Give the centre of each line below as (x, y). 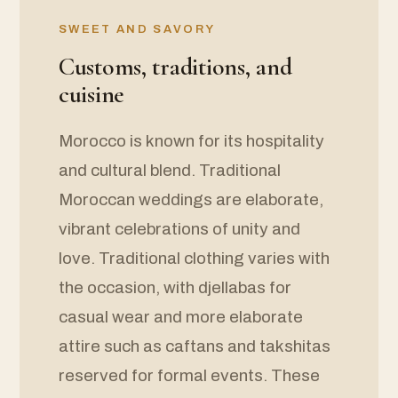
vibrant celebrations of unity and (179, 229)
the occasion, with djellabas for (175, 288)
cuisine (92, 95)
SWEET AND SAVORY (137, 30)
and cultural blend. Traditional (170, 171)
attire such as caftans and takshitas (195, 346)
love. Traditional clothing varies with (194, 259)
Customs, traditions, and (175, 67)
